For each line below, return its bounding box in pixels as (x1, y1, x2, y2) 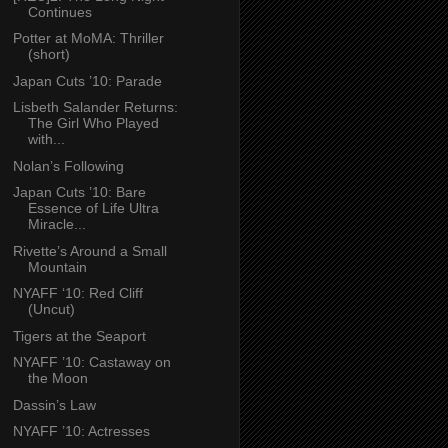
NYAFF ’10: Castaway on (12, 354, 171, 371)
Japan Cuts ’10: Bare (12, 184, 146, 201)
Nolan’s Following (12, 157, 124, 174)
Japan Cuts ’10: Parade (12, 72, 162, 89)
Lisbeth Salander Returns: (12, 99, 178, 116)
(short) (27, 46, 70, 63)
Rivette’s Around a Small (12, 242, 167, 259)
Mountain (27, 258, 87, 275)
